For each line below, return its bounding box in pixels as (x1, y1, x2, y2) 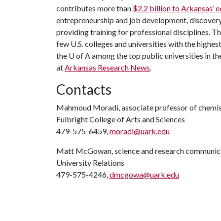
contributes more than (56, 3, 133, 13)
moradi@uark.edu (110, 126, 170, 136)
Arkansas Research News (65, 63, 150, 72)
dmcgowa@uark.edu (110, 170, 179, 179)
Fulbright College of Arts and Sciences (56, 114, 185, 124)
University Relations (56, 158, 124, 167)
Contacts (56, 81, 111, 98)
